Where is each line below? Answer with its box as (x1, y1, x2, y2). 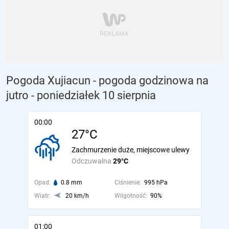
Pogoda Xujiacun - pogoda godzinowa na (6, 74, 209, 87)
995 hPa (144, 179, 168, 186)
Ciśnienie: (114, 179, 141, 186)
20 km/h (65, 192, 89, 199)
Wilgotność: (114, 192, 147, 199)
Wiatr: (34, 192, 51, 199)
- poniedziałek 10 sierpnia (31, 89, 156, 102)
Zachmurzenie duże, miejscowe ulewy (72, 146, 190, 154)
